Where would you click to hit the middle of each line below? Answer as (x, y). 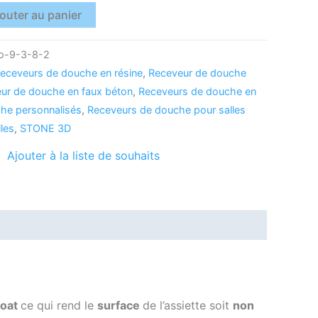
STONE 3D (45, 128)
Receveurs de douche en (197, 92)
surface (120, 306)
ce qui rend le (59, 306)
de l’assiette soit (188, 306)
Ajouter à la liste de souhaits (83, 155)
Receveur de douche (197, 73)
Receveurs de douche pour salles (166, 110)
